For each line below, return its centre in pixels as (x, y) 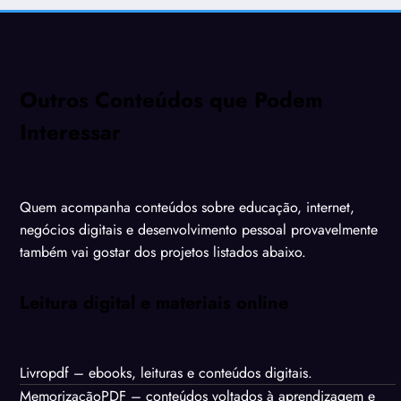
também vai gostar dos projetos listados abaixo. (163, 252)
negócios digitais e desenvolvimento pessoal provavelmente (199, 229)
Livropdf (44, 372)
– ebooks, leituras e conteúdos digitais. (191, 372)
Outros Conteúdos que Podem (171, 100)
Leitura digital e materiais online (154, 303)
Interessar (70, 132)
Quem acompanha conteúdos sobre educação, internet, (187, 207)
